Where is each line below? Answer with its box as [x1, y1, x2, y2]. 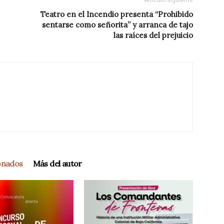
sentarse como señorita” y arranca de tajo [42, 20, 193, 29]
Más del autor [32, 158, 82, 168]
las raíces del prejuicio [113, 30, 193, 40]
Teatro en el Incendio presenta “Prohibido [40, 9, 193, 19]
